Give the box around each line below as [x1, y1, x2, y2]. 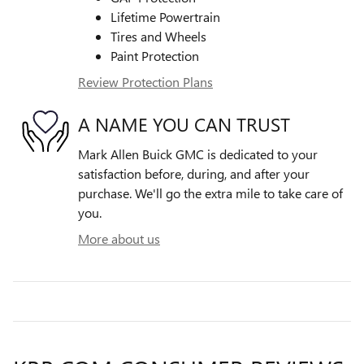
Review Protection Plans [78, 72, 213, 90]
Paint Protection [110, 46, 199, 64]
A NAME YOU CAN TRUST [78, 111, 290, 137]
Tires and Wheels [110, 27, 206, 45]
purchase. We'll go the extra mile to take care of [78, 184, 343, 201]
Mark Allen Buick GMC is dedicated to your [78, 145, 318, 162]
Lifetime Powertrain [110, 7, 220, 25]
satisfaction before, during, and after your [78, 164, 310, 182]
